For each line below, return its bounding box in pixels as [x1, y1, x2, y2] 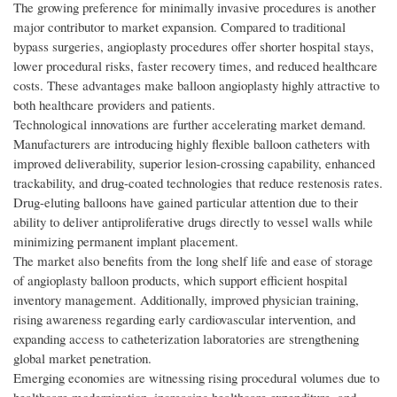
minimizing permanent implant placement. [13, 232, 238, 251]
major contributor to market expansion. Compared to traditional [13, 18, 346, 36]
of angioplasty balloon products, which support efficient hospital [13, 271, 347, 290]
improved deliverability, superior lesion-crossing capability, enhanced [13, 154, 375, 173]
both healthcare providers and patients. [13, 96, 215, 114]
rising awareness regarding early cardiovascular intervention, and [13, 310, 355, 329]
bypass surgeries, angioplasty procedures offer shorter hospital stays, [13, 37, 374, 56]
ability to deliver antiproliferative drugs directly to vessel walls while [13, 213, 373, 231]
